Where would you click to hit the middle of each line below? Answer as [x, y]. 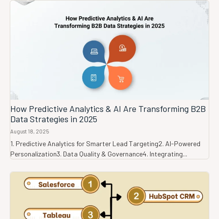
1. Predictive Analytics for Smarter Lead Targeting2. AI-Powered [105, 144]
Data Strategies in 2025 [54, 119]
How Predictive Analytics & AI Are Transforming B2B [108, 109]
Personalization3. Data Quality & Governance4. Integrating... [99, 154]
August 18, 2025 [30, 131]
